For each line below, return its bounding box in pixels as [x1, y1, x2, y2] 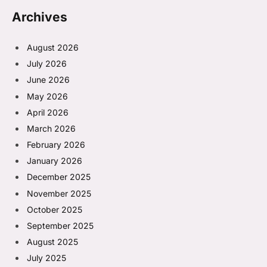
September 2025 [27, 220, 94, 231]
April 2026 [27, 107, 69, 117]
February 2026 [27, 139, 85, 150]
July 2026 [27, 58, 67, 69]
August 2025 [27, 237, 78, 247]
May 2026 [27, 91, 68, 101]
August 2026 [27, 42, 79, 53]
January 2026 [27, 156, 82, 166]
